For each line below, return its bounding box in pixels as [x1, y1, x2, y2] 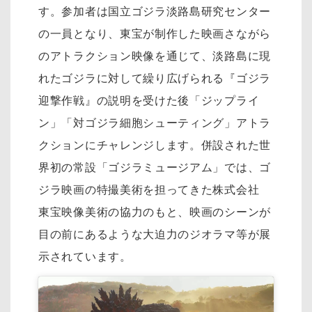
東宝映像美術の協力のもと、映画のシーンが [38, 206, 271, 219]
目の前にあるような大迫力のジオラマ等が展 [38, 228, 272, 241]
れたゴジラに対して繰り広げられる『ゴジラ [38, 72, 271, 85]
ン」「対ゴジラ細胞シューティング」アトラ [38, 117, 272, 130]
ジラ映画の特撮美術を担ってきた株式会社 [38, 184, 271, 196]
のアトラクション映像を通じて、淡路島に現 [38, 50, 272, 63]
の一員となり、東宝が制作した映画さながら [38, 28, 271, 40]
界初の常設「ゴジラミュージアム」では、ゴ [38, 162, 271, 174]
